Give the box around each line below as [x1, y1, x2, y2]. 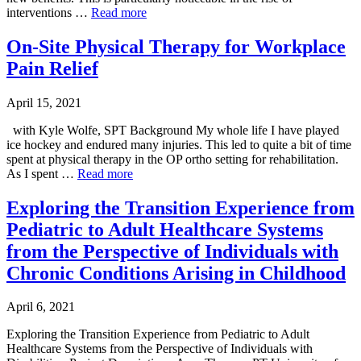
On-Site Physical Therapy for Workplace [6, 35, 346, 57]
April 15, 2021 [6, 95, 81, 110]
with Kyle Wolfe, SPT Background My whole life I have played [6, 122, 339, 137]
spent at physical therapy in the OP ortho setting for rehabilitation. [6, 151, 338, 166]
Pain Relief [6, 57, 98, 79]
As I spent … [6, 166, 77, 180]
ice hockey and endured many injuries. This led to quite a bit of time [6, 137, 351, 151]
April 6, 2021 [6, 300, 75, 314]
